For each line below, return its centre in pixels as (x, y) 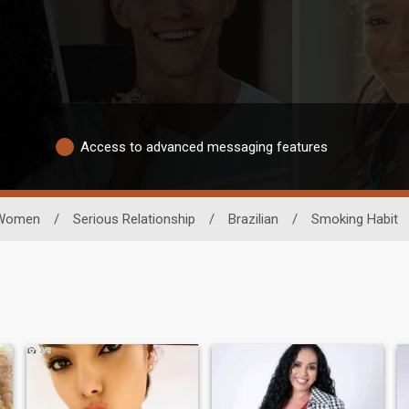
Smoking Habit (355, 219)
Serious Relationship (134, 219)
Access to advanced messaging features (204, 147)
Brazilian (253, 219)
